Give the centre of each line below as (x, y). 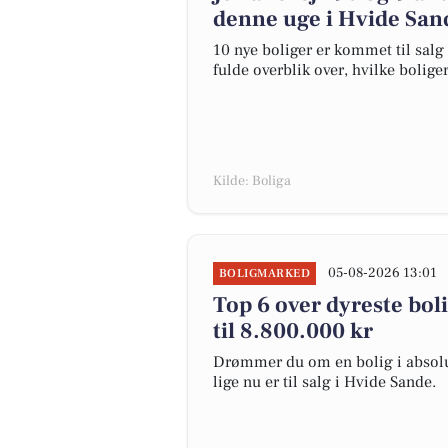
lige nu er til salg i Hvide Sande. (324, 382)
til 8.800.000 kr (293, 331)
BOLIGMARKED (265, 273)
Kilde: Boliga (252, 181)
